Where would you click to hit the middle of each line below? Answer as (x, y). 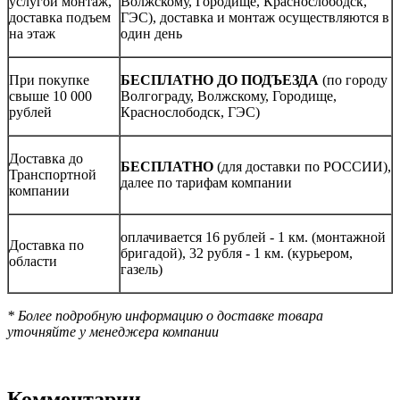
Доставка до (46, 158)
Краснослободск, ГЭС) (190, 112)
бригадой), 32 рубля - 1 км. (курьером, (237, 253)
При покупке (49, 79)
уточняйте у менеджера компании (113, 331)
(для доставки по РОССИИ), (304, 166)
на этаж (32, 33)
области (33, 261)
